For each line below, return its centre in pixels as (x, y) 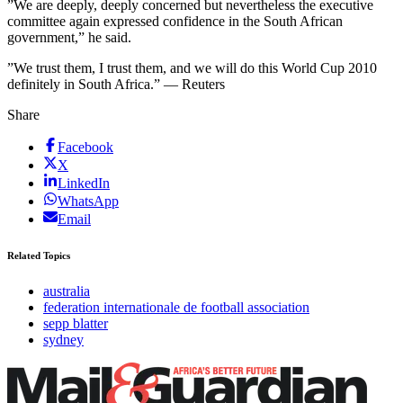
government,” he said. (69, 38)
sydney (63, 340)
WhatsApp (88, 201)
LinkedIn (84, 184)
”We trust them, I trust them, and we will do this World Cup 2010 (192, 68)
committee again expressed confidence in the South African (175, 22)
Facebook (85, 148)
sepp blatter (76, 324)
